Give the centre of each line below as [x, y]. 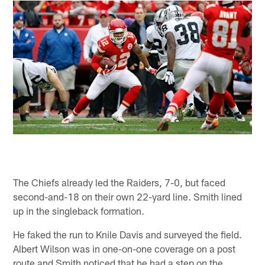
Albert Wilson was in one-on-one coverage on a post [125, 248]
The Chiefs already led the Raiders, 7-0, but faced [119, 182]
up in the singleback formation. [79, 210]
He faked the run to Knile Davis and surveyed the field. [128, 234]
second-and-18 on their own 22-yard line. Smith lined [128, 196]
